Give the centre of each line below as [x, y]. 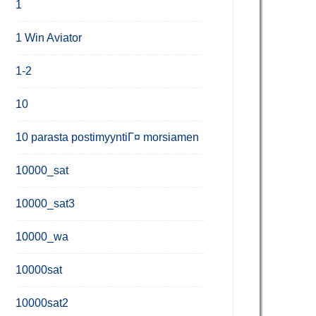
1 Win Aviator [49, 38]
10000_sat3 [45, 203]
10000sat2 [42, 303]
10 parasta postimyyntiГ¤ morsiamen [107, 137]
